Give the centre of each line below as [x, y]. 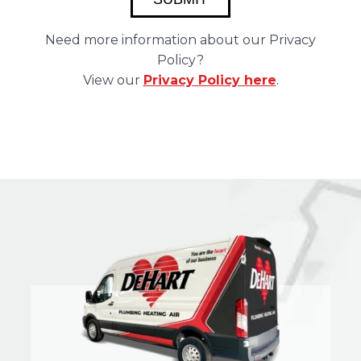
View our [113, 80]
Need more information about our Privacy [180, 39]
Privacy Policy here [210, 80]
